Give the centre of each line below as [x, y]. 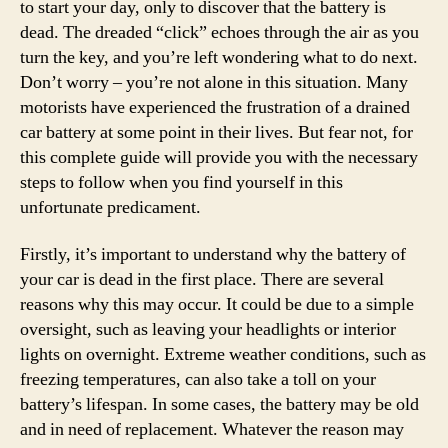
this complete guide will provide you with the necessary [219, 157]
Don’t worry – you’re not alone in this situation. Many [214, 82]
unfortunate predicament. [110, 207]
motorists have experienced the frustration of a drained [215, 107]
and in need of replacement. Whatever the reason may [212, 429]
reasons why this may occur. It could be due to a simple [217, 304]
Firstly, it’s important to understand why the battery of [213, 254]
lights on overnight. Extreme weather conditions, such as [223, 354]
